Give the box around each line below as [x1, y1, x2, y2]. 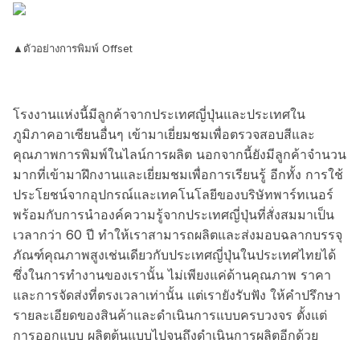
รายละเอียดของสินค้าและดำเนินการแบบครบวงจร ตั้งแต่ [13, 306, 327, 323]
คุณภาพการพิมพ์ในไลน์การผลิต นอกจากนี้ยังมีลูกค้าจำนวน [13, 145, 346, 162]
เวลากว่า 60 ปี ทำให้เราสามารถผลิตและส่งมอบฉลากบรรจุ [13, 226, 342, 243]
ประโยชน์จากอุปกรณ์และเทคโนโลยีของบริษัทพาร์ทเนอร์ [13, 186, 333, 202]
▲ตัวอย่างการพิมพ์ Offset [13, 42, 133, 55]
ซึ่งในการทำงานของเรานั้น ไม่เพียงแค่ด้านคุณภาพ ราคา [13, 266, 331, 283]
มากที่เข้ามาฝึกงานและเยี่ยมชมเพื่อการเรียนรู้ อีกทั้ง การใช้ [13, 166, 343, 182]
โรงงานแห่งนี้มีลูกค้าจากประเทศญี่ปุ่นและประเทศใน [13, 105, 305, 122]
